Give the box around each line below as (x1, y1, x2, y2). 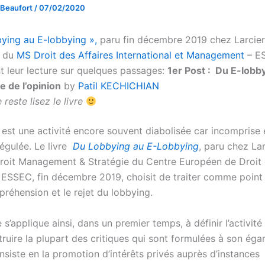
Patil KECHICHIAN (75, 80, 159, 92)
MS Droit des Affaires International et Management (14, 49, 247, 61)
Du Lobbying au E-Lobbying (73, 140, 199, 152)
